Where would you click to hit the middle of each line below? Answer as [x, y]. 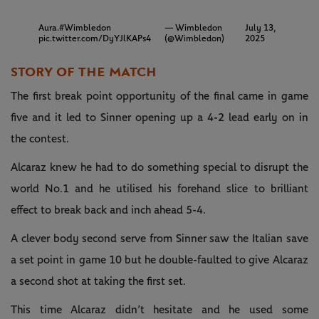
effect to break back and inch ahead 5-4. [108, 210]
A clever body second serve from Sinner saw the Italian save [159, 239]
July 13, [260, 28]
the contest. [40, 139]
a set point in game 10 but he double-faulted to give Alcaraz [159, 260]
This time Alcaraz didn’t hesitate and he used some [159, 310]
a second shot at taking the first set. [98, 282]
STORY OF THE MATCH [84, 72]
